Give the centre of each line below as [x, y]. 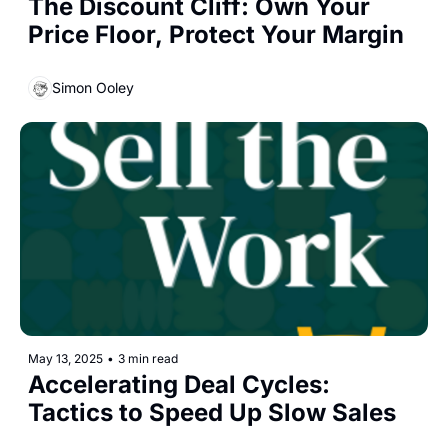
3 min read [148, 359]
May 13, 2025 [65, 359]
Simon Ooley [93, 88]
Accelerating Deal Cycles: [179, 385]
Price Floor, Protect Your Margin [216, 34]
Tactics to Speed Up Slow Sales [212, 413]
